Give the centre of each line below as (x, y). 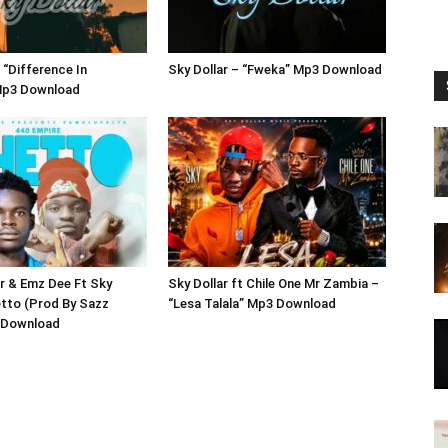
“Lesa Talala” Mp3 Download (252, 304)
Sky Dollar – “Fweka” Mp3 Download (275, 70)
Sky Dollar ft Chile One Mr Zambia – (273, 284)
